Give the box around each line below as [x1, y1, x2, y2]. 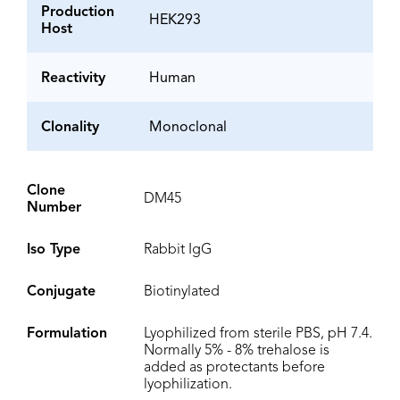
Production [41, 5, 114, 21]
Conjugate [27, 285, 96, 300]
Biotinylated [144, 285, 220, 300]
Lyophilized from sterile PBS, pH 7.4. [144, 327, 372, 342]
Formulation [27, 327, 107, 342]
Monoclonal [149, 121, 227, 136]
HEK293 [149, 13, 201, 29]
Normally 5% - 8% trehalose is [144, 344, 329, 359]
